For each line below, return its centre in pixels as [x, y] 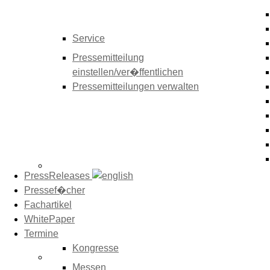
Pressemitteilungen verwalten [136, 86]
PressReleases [58, 176]
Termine [41, 234]
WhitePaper [49, 219]
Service [89, 38]
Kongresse [96, 248]
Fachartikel [48, 205]
